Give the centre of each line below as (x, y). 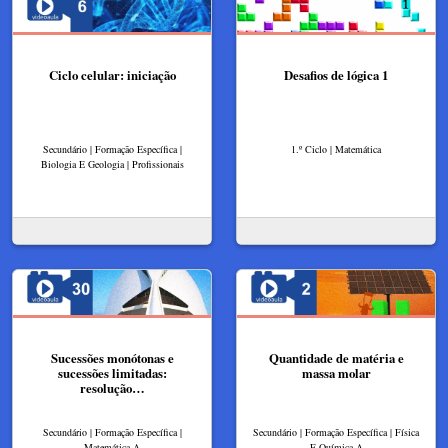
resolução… (112, 388)
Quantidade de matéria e (336, 358)
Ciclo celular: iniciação (112, 75)
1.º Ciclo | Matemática (336, 149)
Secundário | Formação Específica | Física (336, 431)
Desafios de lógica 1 (336, 75)
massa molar (336, 373)
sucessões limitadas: (112, 373)
